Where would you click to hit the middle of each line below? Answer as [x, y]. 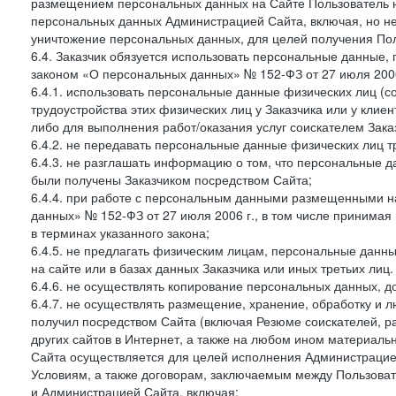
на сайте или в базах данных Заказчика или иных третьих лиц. [212, 268]
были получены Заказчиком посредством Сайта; [171, 179]
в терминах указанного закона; [120, 232]
